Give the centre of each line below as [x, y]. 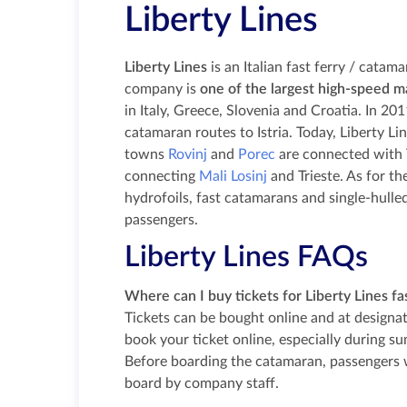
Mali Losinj [233, 176]
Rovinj [188, 154]
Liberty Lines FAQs [246, 258]
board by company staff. [202, 383]
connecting [162, 176]
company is [162, 89]
